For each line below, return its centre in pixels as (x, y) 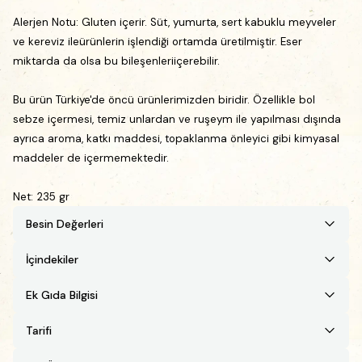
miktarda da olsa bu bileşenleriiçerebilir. (116, 61)
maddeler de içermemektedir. (91, 158)
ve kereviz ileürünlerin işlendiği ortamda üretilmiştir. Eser (158, 41)
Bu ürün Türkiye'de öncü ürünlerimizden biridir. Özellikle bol (164, 99)
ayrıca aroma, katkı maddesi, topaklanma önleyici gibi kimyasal (176, 138)
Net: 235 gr (41, 196)
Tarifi (39, 330)
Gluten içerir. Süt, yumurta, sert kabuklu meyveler (209, 22)
